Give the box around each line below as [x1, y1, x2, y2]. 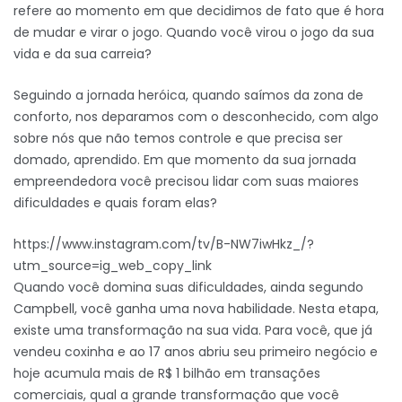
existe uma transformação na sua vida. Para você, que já [13, 321, 372, 339]
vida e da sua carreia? [13, 45, 152, 63]
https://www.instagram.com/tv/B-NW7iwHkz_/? [13, 235, 314, 253]
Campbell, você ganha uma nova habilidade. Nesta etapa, [13, 300, 379, 318]
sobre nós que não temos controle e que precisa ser [13, 129, 343, 147]
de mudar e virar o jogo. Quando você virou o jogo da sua [13, 23, 374, 41]
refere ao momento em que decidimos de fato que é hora [13, 2, 384, 20]
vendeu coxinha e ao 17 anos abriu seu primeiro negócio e [13, 343, 378, 361]
